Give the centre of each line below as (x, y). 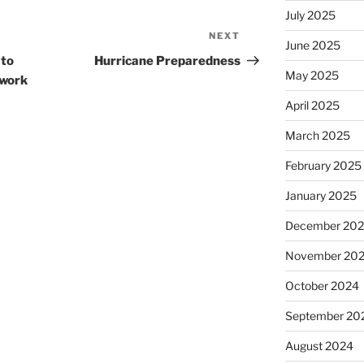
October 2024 (322, 286)
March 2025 (317, 136)
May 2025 (312, 76)
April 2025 (312, 106)
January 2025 (321, 196)
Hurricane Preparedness (168, 61)
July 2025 (310, 15)
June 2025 (312, 45)
